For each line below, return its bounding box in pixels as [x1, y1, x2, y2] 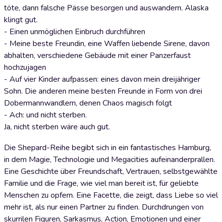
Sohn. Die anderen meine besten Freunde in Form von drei [4, 86, 202, 97]
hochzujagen [4, 62, 46, 73]
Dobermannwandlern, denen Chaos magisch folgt [4, 98, 172, 109]
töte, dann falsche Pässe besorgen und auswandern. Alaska [4, 2, 209, 13]
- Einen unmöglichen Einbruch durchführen [4, 26, 145, 37]
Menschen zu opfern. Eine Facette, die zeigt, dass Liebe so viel [4, 190, 218, 201]
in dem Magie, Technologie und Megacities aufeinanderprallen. [4, 154, 215, 165]
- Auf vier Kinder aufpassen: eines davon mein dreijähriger [4, 74, 200, 85]
